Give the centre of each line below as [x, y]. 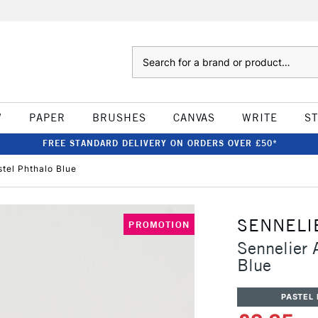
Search [146, 53]
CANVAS [194, 117]
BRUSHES [119, 117]
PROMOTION [159, 224]
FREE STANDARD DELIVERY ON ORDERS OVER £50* [160, 143]
